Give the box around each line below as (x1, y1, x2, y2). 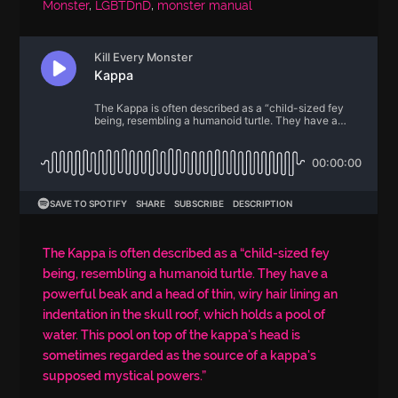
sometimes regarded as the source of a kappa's (43, 348, 317, 363)
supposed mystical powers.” (43, 369, 207, 384)
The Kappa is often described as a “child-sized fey (43, 246, 330, 261)
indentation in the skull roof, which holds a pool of (43, 307, 326, 322)
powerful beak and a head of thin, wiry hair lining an (43, 287, 338, 302)
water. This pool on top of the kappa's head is (43, 328, 301, 343)
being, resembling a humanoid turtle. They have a (43, 267, 329, 282)
